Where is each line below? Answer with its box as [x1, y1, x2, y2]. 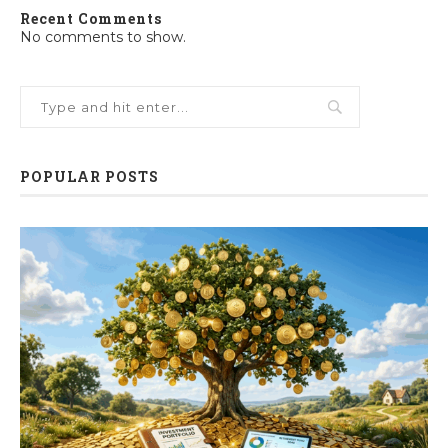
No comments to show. [20, 28, 186, 47]
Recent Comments [20, 9, 162, 29]
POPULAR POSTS [20, 167, 159, 187]
